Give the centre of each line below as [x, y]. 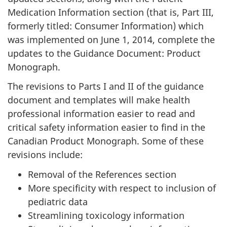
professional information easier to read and [101, 113]
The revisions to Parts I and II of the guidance [106, 86]
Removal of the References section [102, 174]
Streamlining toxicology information [106, 215]
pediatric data [58, 201]
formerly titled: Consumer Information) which [106, 26]
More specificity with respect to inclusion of [122, 188]
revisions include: [45, 155]
